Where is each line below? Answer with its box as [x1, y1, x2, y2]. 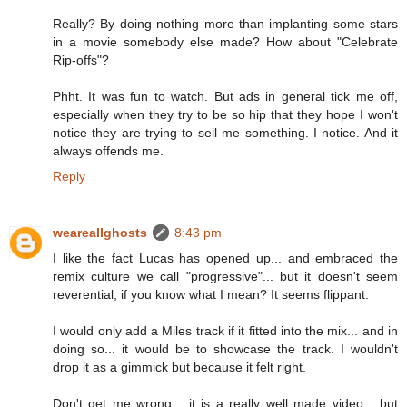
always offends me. [53, 144, 164, 159]
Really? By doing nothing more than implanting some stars [53, 16, 398, 32]
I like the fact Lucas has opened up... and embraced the [53, 251, 398, 266]
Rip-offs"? [53, 53, 109, 68]
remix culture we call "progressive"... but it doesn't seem [53, 269, 398, 284]
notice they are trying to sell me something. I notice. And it [53, 125, 398, 141]
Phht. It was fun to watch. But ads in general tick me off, [53, 89, 398, 104]
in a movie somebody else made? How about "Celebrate [53, 35, 398, 50]
